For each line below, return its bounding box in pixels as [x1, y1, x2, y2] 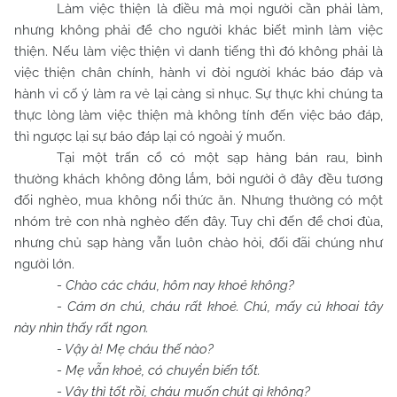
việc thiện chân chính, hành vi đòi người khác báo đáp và [14, 65, 383, 81]
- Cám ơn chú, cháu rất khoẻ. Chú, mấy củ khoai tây [57, 299, 383, 315]
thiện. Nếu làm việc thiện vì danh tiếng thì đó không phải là [14, 43, 383, 59]
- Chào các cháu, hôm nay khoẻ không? [57, 277, 294, 293]
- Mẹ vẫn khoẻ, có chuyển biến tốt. [57, 362, 261, 378]
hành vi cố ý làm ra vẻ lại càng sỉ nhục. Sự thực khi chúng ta [14, 86, 383, 102]
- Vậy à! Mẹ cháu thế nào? [57, 341, 214, 357]
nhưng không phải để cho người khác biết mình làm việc [14, 22, 383, 38]
